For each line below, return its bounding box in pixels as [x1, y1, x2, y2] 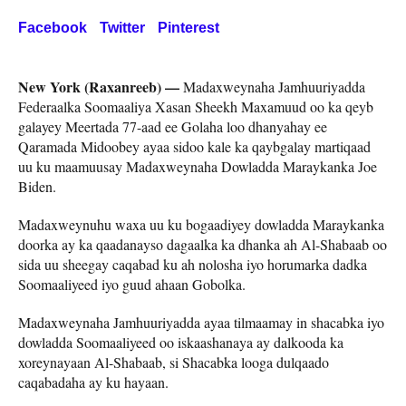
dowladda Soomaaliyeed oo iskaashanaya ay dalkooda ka [18, 332, 343, 352]
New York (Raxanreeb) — [18, 75, 179, 97]
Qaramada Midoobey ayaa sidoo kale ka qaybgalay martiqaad [18, 136, 371, 156]
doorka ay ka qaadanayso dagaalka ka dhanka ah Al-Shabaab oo [18, 234, 387, 254]
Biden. [18, 176, 56, 196]
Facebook [18, 19, 87, 35]
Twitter [100, 19, 145, 35]
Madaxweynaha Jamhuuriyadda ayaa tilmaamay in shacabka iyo [18, 312, 384, 332]
